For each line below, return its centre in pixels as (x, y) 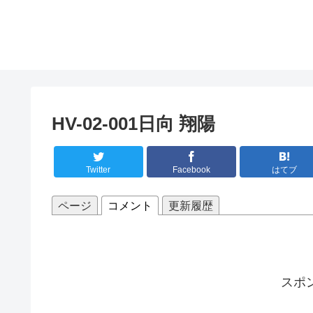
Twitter (99, 169)
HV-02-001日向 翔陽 (133, 124)
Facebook (191, 169)
